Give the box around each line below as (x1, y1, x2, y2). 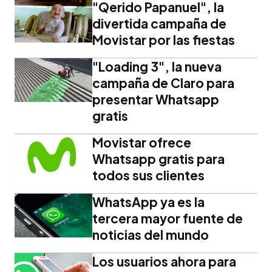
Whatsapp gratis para (92, 150, 225, 167)
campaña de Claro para (92, 74, 234, 91)
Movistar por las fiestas (92, 31, 235, 48)
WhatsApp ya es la (92, 193, 205, 210)
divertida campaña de (92, 15, 226, 32)
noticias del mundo (92, 226, 209, 243)
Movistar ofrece (92, 134, 191, 151)
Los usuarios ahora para (92, 253, 236, 270)
